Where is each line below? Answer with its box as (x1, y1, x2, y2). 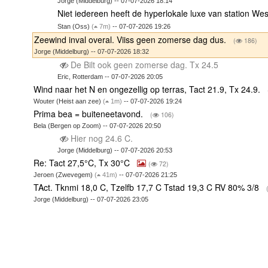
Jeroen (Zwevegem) (33, 170, 95, 178)
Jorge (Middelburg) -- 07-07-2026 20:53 (57, 146, 172, 154)
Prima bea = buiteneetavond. (33, 107, 146, 120)
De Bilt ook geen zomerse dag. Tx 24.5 (68, 58, 221, 71)
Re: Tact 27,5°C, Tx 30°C (33, 156, 133, 169)
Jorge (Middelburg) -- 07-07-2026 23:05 (33, 195, 149, 203)
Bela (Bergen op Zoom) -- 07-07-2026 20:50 (33, 121, 162, 129)
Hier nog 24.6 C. (68, 132, 135, 144)
